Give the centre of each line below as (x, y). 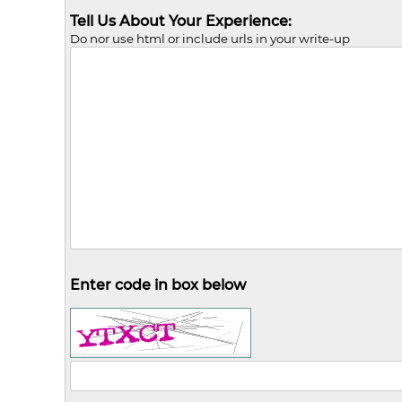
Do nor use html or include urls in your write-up (210, 38)
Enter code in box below (158, 284)
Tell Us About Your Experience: (181, 21)
